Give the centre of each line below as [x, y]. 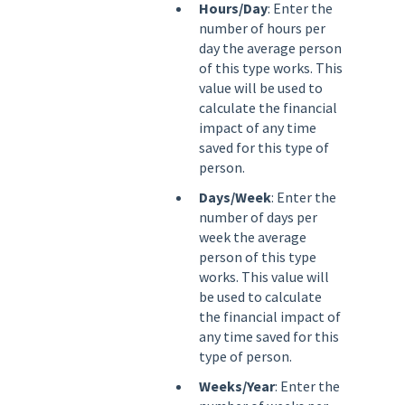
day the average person [270, 47]
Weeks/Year [237, 386]
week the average [253, 237]
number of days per [258, 217]
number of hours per [262, 28]
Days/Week [235, 198]
